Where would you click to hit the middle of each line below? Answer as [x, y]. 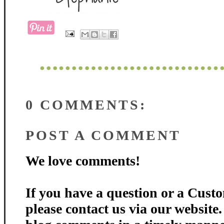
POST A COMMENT [103, 135]
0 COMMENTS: [86, 105]
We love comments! [83, 161]
